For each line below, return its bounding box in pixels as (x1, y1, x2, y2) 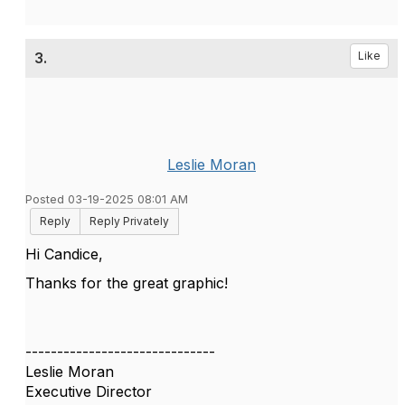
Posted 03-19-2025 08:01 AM (25, 193, 188, 206)
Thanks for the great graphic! (25, 274, 228, 292)
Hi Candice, (25, 245, 103, 263)
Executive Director (25, 382, 152, 400)
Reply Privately (89, 214, 169, 228)
